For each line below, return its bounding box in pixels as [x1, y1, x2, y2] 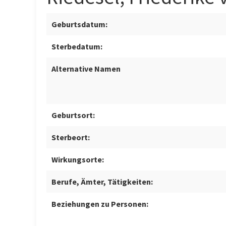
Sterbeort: [51, 132, 90, 143]
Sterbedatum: [51, 41, 102, 52]
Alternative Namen [51, 64, 121, 74]
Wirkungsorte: [51, 154, 104, 165]
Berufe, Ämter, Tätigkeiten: [51, 177, 153, 187]
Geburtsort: [51, 110, 95, 121]
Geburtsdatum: [51, 19, 107, 30]
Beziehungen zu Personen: [51, 199, 148, 209]
